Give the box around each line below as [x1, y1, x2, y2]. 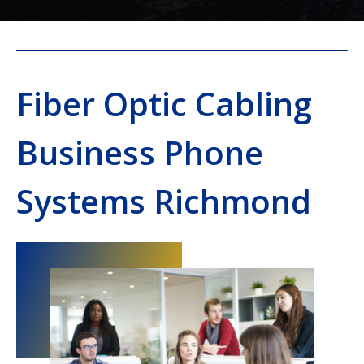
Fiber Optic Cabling [16, 81, 312, 126]
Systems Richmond [16, 179, 311, 223]
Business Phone [16, 130, 263, 175]
